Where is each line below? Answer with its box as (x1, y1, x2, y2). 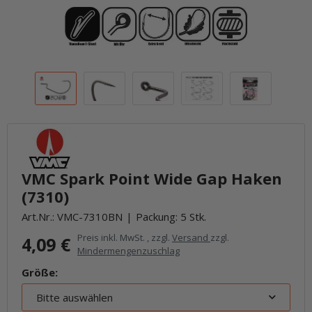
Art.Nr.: (22, 210, 57, 224)
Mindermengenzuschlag (77, 244, 180, 257)
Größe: (22, 265, 58, 279)
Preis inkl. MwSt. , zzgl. (77, 231, 172, 244)
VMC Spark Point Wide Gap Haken (22, 168, 282, 189)
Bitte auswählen (36, 290, 113, 304)
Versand (172, 231, 210, 244)
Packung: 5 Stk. (136, 210, 206, 224)
